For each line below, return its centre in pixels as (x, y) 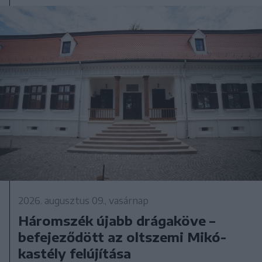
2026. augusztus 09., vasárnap (84, 200)
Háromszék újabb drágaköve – (117, 220)
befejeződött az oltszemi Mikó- (123, 237)
